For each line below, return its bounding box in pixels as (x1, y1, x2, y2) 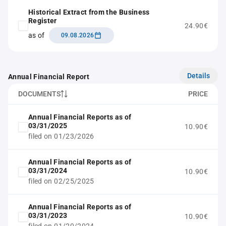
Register (28, 17, 57, 25)
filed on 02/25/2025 (28, 177, 94, 185)
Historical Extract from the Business (28, 8, 150, 16)
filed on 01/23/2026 (28, 132, 94, 140)
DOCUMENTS (18, 90, 61, 98)
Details (187, 71, 210, 80)
